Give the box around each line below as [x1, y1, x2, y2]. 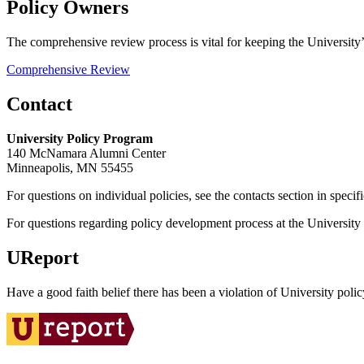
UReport [6, 246, 79, 268]
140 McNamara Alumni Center [6, 145, 166, 160]
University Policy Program [6, 131, 153, 145]
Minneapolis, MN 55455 [6, 160, 133, 175]
